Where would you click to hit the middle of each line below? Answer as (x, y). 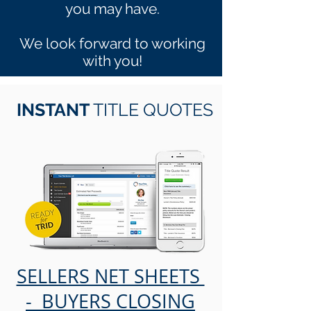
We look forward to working (112, 43)
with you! (112, 61)
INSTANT (55, 110)
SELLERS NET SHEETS (110, 276)
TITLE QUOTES (153, 110)
